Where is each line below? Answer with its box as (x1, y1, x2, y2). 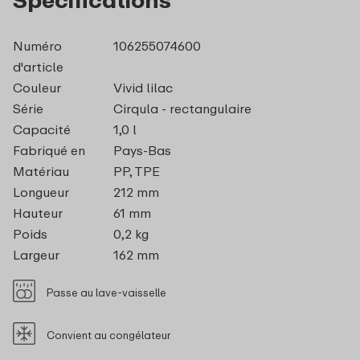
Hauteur (13, 204, 63, 221)
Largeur (13, 246, 59, 263)
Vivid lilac (112, 79, 173, 96)
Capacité (13, 121, 71, 137)
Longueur (13, 183, 69, 200)
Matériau (13, 162, 69, 179)
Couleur (13, 79, 61, 96)
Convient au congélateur (47, 328, 171, 342)
